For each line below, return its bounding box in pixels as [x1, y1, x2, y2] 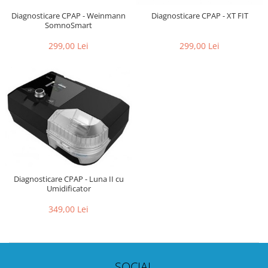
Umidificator [46, 182, 91, 194]
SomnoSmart [45, 19, 92, 31]
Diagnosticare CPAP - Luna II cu [13, 173, 124, 184]
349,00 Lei [48, 203, 89, 215]
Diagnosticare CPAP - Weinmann [11, 10, 126, 21]
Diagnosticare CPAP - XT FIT [151, 10, 248, 21]
